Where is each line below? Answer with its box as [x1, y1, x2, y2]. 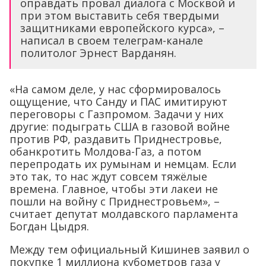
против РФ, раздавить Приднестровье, [9, 131, 222, 146]
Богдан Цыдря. [9, 218, 89, 233]
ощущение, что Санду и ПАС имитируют [9, 94, 227, 109]
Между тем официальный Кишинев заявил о [9, 242, 249, 256]
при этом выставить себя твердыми [20, 8, 219, 23]
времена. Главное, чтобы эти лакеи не [9, 181, 218, 196]
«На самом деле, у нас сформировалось [9, 81, 221, 96]
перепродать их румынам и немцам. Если [9, 156, 236, 171]
